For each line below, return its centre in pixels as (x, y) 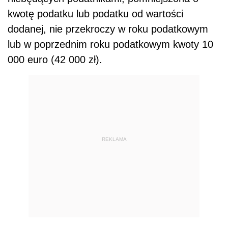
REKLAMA (114, 139)
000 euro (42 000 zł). (55, 59)
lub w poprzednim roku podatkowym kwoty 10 (110, 44)
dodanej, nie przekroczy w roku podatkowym (108, 29)
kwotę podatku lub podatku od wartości (95, 13)
